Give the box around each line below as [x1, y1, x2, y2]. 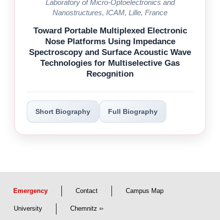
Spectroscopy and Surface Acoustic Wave [29, 47, 191, 57]
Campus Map [126, 187, 164, 194]
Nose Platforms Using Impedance [45, 36, 175, 46]
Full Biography [108, 107, 158, 115]
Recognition [86, 69, 134, 79]
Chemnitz [70, 205, 97, 212]
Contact [76, 187, 98, 194]
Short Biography [35, 107, 90, 115]
